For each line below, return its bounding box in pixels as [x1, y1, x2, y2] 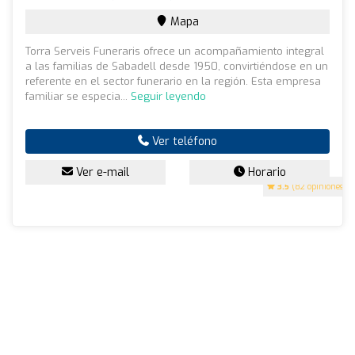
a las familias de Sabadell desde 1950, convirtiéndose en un [25, 59, 328, 73]
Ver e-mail [73, 164, 129, 180]
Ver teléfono [149, 133, 217, 149]
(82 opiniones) [289, 181, 346, 192]
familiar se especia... [25, 89, 131, 103]
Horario [244, 164, 286, 180]
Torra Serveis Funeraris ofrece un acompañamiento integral [25, 44, 324, 58]
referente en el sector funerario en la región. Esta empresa [25, 74, 321, 88]
